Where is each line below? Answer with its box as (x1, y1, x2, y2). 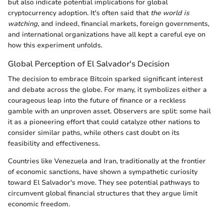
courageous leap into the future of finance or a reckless (8, 95, 186, 105)
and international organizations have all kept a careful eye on (8, 29, 205, 39)
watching (8, 19, 38, 28)
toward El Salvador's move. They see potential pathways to (8, 177, 199, 187)
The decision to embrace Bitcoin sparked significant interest (8, 74, 203, 84)
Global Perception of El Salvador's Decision (8, 58, 170, 69)
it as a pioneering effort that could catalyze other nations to (8, 117, 200, 127)
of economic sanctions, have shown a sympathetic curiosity (8, 167, 197, 176)
